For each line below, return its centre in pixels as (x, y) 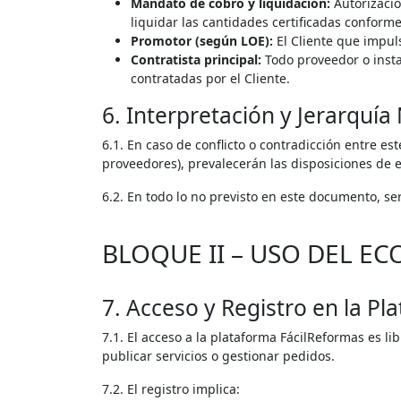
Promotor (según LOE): (202, 40)
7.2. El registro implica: (171, 388)
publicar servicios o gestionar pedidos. (218, 355)
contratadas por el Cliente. (210, 78)
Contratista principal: (196, 59)
